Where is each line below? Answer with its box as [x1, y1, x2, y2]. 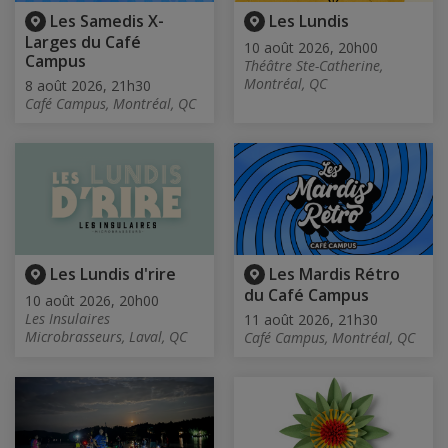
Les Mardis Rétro [269, 262, 400, 285]
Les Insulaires [25, 309, 110, 329]
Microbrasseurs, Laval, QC [25, 327, 187, 347]
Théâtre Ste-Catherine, [244, 55, 383, 75]
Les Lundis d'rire [50, 262, 176, 285]
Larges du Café [25, 30, 141, 53]
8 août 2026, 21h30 [25, 75, 151, 95]
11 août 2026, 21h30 [244, 310, 378, 330]
